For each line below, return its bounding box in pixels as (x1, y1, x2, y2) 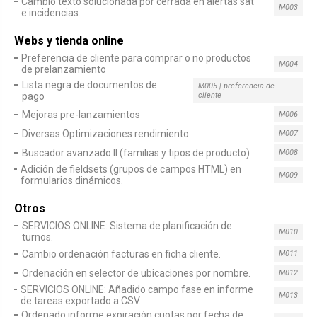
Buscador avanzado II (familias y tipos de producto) (22, 146, 250, 158)
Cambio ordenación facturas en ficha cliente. (22, 248, 221, 260)
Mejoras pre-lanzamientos (22, 108, 140, 120)
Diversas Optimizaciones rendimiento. (22, 127, 191, 139)
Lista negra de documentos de (21, 79, 157, 91)
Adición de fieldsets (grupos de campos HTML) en (21, 163, 242, 175)
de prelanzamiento (21, 64, 106, 75)
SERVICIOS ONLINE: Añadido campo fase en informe (21, 284, 254, 295)
